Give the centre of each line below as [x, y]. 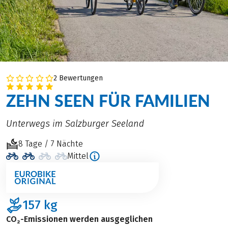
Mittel [78, 156]
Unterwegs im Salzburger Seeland [75, 123]
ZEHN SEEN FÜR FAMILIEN [108, 100]
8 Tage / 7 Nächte [51, 144]
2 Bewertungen [78, 78]
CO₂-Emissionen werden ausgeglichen [79, 219]
